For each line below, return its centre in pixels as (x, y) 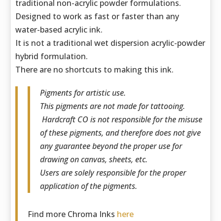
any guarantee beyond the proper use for (111, 146)
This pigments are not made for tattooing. (113, 106)
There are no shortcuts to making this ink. (95, 70)
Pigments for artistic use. (83, 93)
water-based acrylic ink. (59, 30)
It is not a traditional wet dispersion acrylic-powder (110, 43)
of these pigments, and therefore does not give (121, 133)
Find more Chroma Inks (73, 214)
